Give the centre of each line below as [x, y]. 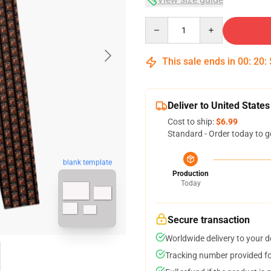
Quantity [161, 22]
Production [191, 174]
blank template [87, 163]
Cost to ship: [192, 122]
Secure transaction [209, 220]
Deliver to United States [219, 106]
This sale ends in [199, 61]
